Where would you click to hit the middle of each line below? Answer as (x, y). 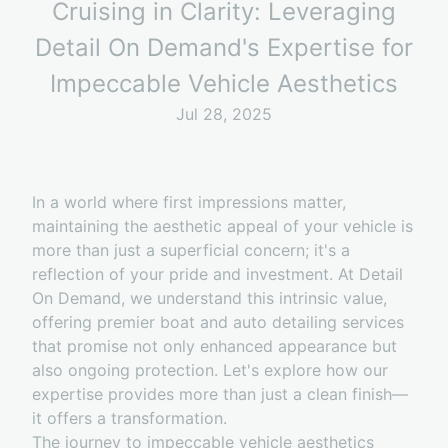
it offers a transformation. (129, 418)
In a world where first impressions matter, (189, 202)
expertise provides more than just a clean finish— (220, 394)
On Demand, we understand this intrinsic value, (209, 298)
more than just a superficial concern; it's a (191, 250)
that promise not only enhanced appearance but (214, 346)
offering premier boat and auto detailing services (218, 322)
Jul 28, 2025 (224, 114)
